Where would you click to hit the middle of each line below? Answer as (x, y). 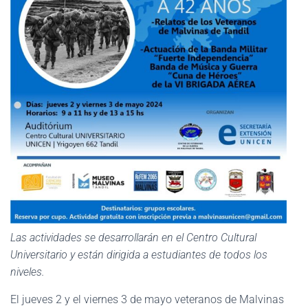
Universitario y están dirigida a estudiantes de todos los (139, 255)
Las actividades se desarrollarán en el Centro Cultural (133, 238)
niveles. (27, 272)
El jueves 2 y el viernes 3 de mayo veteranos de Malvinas (147, 299)
